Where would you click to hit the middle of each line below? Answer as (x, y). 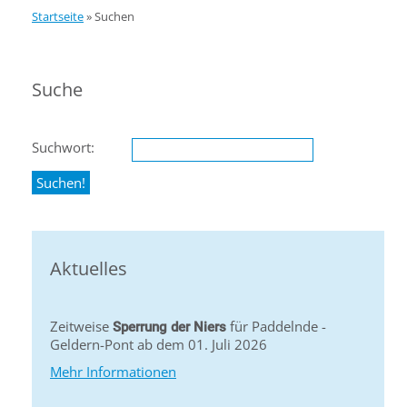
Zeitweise (81, 326)
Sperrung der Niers (169, 327)
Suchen (114, 16)
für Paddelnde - (276, 326)
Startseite (58, 16)
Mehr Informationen (113, 372)
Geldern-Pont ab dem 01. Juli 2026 (159, 344)
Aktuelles (89, 268)
